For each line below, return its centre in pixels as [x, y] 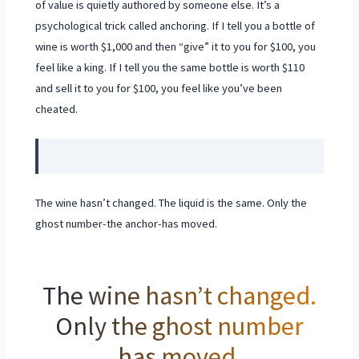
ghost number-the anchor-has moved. [127, 223]
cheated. [57, 109]
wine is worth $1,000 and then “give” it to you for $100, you [176, 47]
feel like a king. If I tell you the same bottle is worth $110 [170, 68]
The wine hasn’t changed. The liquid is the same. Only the [171, 202]
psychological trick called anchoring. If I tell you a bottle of [175, 26]
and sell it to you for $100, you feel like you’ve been [159, 89]
